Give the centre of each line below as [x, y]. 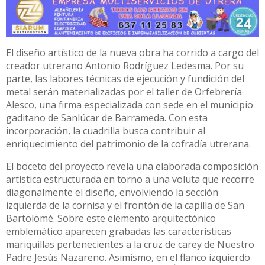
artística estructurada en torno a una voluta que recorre [130, 180]
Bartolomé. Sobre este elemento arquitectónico [111, 219]
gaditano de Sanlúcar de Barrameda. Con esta [107, 118]
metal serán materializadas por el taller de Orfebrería [124, 92]
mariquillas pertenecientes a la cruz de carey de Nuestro [130, 245]
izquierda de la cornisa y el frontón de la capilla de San [125, 206]
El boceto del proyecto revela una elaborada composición [132, 167]
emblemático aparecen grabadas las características [119, 232]
